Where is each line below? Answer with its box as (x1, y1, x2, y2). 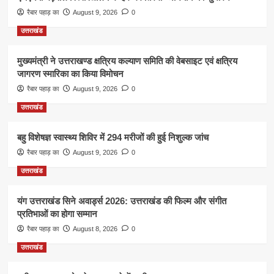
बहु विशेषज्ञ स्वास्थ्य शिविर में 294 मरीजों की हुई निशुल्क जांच (17, 132, 209, 143)
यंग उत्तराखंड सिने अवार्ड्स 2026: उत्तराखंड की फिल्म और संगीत (17, 196, 226, 207)
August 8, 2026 (72, 225, 117, 233)
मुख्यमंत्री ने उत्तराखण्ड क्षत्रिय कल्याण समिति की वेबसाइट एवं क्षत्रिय (17, 56, 237, 67)
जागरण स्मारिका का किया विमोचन (17, 68, 124, 80)
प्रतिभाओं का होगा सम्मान (17, 209, 97, 220)
